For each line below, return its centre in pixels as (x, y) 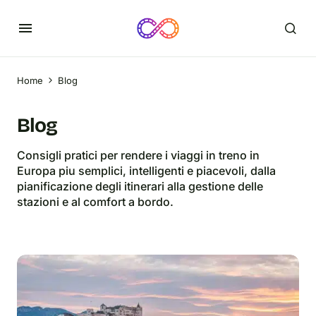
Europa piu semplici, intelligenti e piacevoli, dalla (146, 171)
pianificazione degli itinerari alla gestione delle (140, 186)
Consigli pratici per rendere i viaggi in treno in (138, 155)
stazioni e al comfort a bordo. (95, 202)
